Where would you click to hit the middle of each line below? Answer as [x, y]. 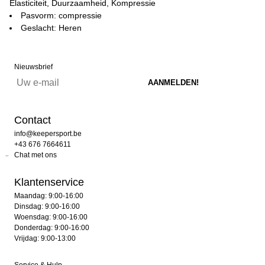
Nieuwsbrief [33, 67]
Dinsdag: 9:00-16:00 [47, 206]
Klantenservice [49, 182]
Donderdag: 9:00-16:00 [52, 228]
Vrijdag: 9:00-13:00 [45, 238]
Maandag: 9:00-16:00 [49, 196]
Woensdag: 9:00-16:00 [51, 217]
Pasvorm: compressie [61, 15]
